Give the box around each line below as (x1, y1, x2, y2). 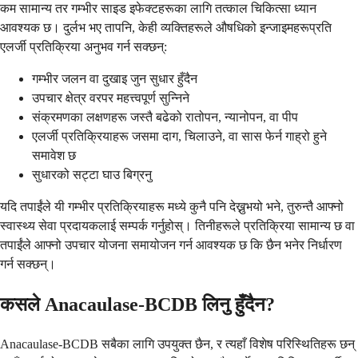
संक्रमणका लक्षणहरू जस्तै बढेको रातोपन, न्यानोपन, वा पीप (32, 109, 298, 124)
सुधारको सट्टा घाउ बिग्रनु (32, 167, 152, 181)
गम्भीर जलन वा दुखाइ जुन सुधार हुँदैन (32, 71, 197, 86)
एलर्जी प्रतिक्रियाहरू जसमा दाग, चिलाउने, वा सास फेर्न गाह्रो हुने (32, 129, 327, 143)
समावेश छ (32, 148, 76, 162)
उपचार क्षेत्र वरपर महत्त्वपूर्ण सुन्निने (32, 90, 189, 105)
